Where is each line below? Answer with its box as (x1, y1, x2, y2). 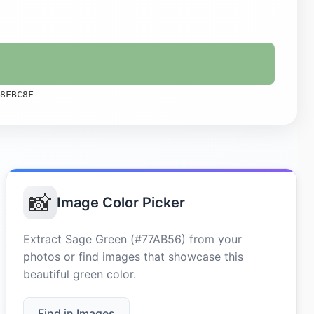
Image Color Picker (57, 194, 185, 211)
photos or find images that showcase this (23, 250, 243, 264)
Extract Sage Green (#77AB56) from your (23, 232, 242, 246)
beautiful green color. (23, 267, 136, 281)
